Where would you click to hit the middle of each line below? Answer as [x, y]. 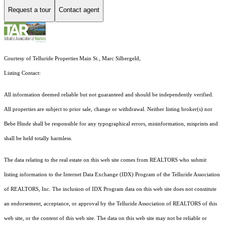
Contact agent [79, 10]
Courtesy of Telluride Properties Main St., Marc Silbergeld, [72, 58]
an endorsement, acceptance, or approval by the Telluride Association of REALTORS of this [110, 203]
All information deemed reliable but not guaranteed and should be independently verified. [109, 94]
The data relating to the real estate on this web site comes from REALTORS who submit [105, 160]
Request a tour [29, 10]
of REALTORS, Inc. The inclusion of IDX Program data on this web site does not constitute [110, 189]
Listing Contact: [24, 73]
